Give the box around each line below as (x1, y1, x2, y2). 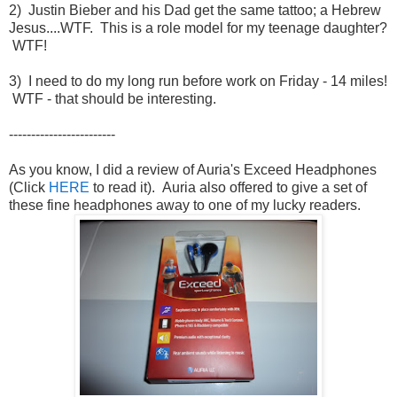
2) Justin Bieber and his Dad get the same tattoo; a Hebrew (9, 2, 381, 18)
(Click (9, 179, 49, 195)
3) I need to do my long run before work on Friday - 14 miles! (9, 73, 387, 89)
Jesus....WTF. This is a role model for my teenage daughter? (9, 19, 387, 35)
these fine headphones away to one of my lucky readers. (9, 197, 361, 213)
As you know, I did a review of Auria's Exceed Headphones (9, 161, 377, 177)
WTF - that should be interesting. (9, 90, 216, 106)
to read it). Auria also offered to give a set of (90, 179, 367, 195)
